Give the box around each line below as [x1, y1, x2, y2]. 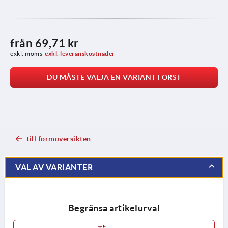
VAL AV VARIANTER [15, 162, 93, 172]
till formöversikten [26, 134, 91, 143]
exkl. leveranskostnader [45, 50, 115, 57]
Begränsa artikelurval [68, 202, 160, 213]
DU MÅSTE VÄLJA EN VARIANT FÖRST [47, 73, 181, 81]
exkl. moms [10, 50, 42, 57]
